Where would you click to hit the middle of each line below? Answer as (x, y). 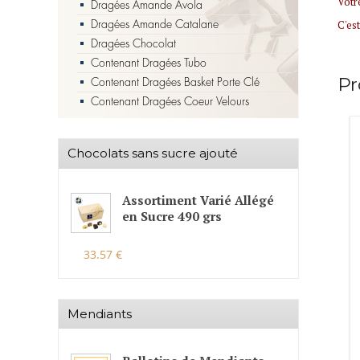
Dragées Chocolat (133, 43)
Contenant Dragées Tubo (149, 62)
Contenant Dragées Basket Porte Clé (175, 82)
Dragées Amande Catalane (155, 24)
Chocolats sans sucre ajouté (153, 153)
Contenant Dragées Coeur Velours (170, 101)
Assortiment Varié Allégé (198, 200)
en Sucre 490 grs (172, 216)
